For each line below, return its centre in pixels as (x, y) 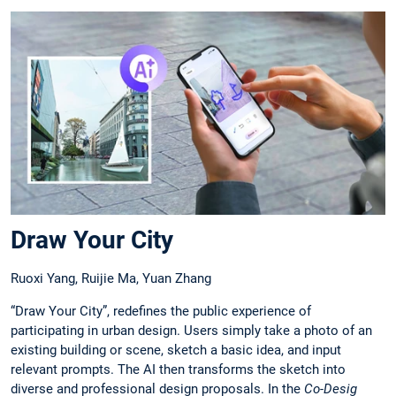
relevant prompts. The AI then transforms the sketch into (178, 369)
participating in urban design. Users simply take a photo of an (191, 330)
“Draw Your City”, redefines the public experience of (161, 311)
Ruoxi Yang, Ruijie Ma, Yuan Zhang (111, 278)
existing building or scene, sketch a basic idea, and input (176, 350)
